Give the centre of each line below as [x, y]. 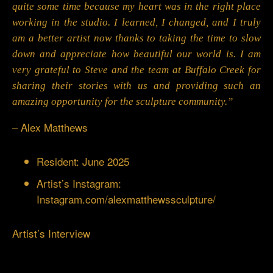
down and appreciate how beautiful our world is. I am [136, 54]
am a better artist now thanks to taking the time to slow [136, 38]
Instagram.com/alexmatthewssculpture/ [126, 199]
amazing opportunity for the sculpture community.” [122, 102]
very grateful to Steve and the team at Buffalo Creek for [136, 70]
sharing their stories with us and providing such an [136, 86]
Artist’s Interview [51, 233]
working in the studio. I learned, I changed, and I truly [136, 23]
